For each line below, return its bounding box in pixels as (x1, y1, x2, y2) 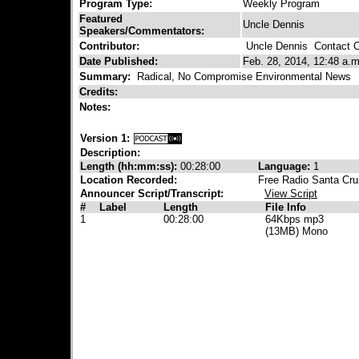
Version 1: (80, 132, 130, 144)
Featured (79, 13, 123, 25)
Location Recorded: (80, 174, 177, 186)
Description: (80, 147, 140, 159)
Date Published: (79, 55, 158, 67)
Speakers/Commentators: (79, 25, 204, 37)
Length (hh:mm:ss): (80, 160, 180, 172)
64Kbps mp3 (265, 213, 324, 225)
